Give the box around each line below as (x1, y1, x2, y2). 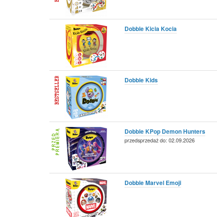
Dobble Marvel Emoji (124, 178, 181, 187)
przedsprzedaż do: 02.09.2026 (124, 136, 195, 144)
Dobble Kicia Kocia (124, 24, 177, 33)
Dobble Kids (124, 75, 158, 84)
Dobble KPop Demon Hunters (124, 126, 205, 136)
